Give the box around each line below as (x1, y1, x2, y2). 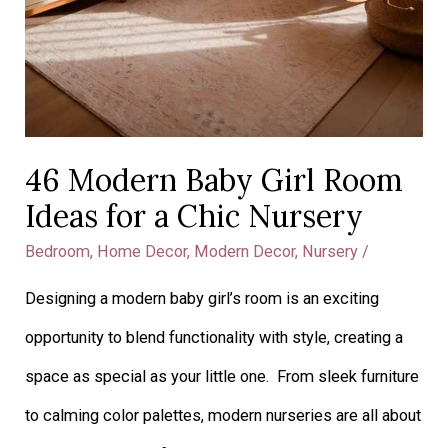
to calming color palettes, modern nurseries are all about (25, 406, 422, 426)
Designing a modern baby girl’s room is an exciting (25, 289, 380, 309)
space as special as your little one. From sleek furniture (25, 367, 420, 387)
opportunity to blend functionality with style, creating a (25, 328, 404, 348)
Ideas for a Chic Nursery (25, 196, 364, 235)
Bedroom (25, 241, 91, 261)
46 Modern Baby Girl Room (25, 160, 404, 199)
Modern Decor (194, 241, 296, 261)
